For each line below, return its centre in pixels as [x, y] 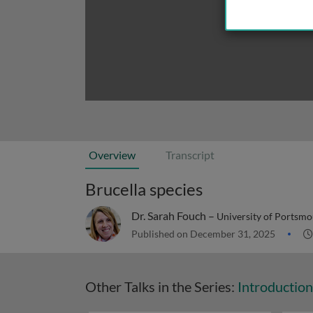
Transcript [190, 155]
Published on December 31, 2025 [204, 234]
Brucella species [144, 189]
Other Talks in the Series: [161, 286]
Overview [112, 155]
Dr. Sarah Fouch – [174, 216]
